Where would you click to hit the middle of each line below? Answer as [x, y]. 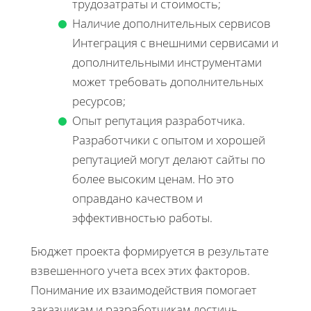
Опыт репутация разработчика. [159, 120]
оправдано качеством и [137, 198]
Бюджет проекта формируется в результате [150, 251]
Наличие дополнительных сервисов [171, 23]
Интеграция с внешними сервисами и [175, 42]
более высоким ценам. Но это [153, 178]
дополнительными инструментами [167, 62]
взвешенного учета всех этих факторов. [140, 270]
